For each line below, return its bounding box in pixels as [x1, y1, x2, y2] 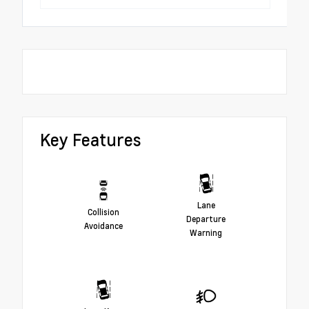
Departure [186, 213, 226, 225]
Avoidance [83, 220, 123, 232]
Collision [87, 206, 119, 218]
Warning [190, 227, 222, 239]
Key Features [40, 128, 141, 151]
